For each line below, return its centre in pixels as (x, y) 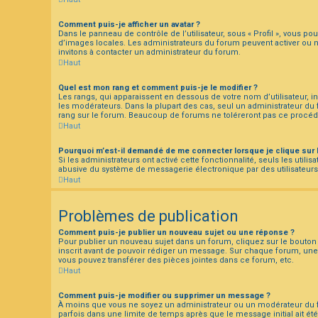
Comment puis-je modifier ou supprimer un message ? (164, 295)
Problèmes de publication (148, 216)
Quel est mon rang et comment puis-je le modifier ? (158, 87)
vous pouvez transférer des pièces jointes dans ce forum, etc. (176, 260)
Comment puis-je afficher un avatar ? (129, 24)
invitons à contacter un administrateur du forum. (149, 52)
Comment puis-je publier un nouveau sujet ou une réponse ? (176, 232)
